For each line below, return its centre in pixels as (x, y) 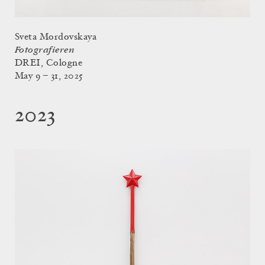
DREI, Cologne (49, 63)
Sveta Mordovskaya (56, 37)
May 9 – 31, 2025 (49, 76)
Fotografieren (45, 50)
